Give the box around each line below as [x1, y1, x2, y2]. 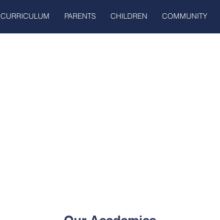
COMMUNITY [162, 11, 207, 21]
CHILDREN [110, 11, 147, 21]
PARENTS [64, 11, 96, 21]
